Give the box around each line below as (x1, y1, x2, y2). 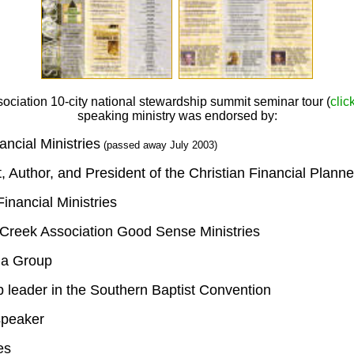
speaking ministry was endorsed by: (77, 109, 277, 122)
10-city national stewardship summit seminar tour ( (51, 95, 330, 108)
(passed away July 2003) (100, 139, 217, 151)
